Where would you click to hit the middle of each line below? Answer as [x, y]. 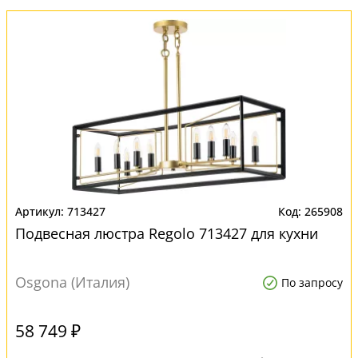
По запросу [312, 282]
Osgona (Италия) [72, 282]
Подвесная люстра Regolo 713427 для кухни [167, 233]
